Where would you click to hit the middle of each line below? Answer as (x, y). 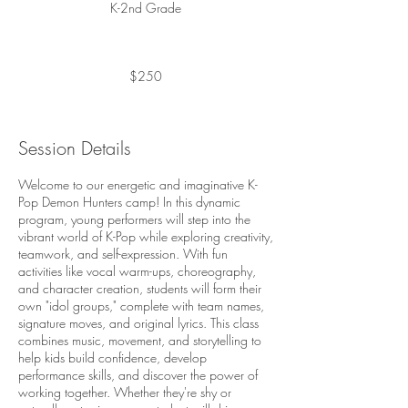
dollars (128, 71)
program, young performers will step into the (134, 219)
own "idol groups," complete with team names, (141, 306)
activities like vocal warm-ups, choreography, (137, 271)
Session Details (75, 148)
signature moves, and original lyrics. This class (138, 323)
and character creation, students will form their (140, 288)
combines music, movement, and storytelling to (140, 340)
